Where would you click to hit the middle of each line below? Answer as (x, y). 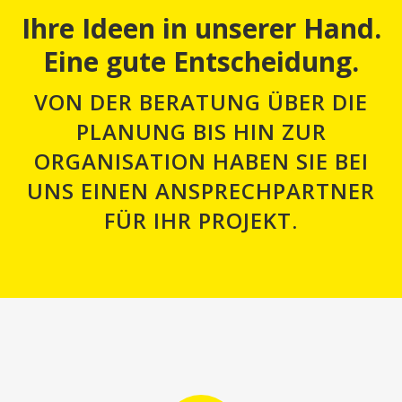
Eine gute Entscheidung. (201, 61)
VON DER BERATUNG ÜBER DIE (201, 102)
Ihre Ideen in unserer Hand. (201, 28)
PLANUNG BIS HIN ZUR (201, 131)
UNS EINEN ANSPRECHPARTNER (201, 191)
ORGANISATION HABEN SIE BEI (201, 161)
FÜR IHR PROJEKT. (201, 220)
